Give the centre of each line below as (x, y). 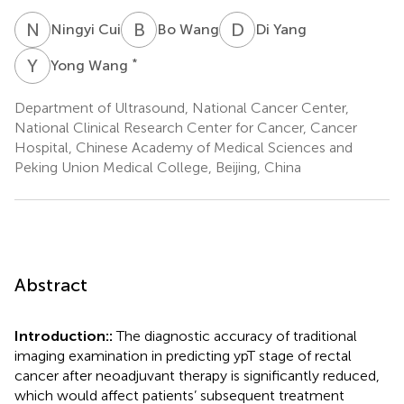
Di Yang (281, 29)
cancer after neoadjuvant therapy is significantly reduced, (197, 375)
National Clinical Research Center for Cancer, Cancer (186, 127)
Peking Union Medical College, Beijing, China (158, 167)
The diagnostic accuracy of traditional (237, 335)
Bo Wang (188, 29)
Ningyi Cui (86, 29)
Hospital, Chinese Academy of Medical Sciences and (184, 147)
